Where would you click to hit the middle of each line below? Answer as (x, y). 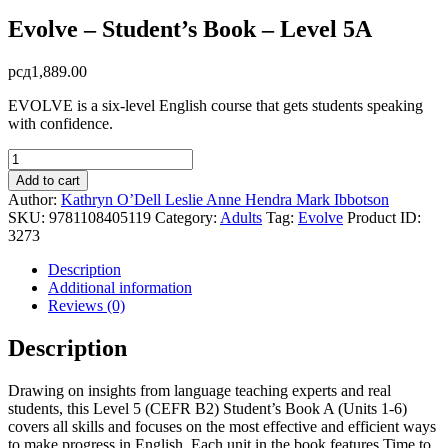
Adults (241, 217)
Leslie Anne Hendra (230, 199)
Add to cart (48, 180)
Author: (34, 199)
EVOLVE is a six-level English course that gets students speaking (215, 105)
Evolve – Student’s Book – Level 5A (190, 28)
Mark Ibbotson (342, 199)
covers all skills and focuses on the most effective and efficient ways (222, 426)
